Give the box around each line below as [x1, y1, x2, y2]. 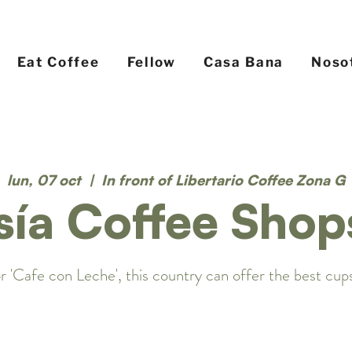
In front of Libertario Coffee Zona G [101, 171, 345, 189]
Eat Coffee [16, 54, 100, 70]
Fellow [126, 54, 176, 70]
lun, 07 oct [7, 171, 81, 189]
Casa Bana [203, 54, 284, 70]
